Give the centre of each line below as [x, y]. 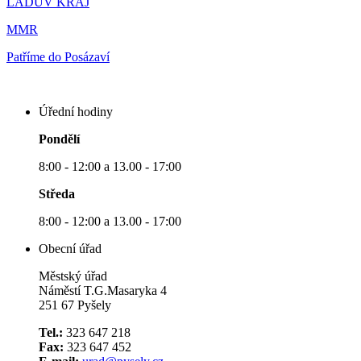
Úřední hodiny [76, 112]
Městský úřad [73, 276]
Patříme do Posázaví [58, 57]
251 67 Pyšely [75, 305]
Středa [58, 194]
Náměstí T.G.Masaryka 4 [103, 291]
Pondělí [59, 139]
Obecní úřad [70, 249]
